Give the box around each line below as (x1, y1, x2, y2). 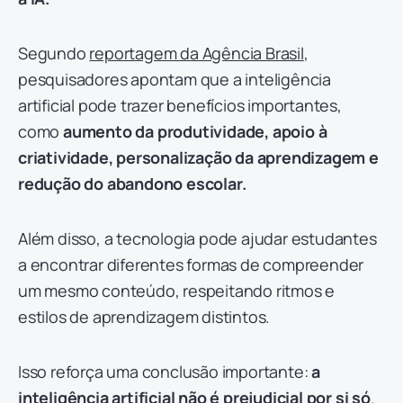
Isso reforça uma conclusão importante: (18, 360, 309, 382)
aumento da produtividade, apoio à (63, 120, 327, 142)
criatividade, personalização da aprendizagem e (18, 146, 379, 168)
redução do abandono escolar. (18, 172, 246, 194)
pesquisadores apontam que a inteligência (18, 67, 331, 90)
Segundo (18, 41, 90, 64)
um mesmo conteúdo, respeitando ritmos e (18, 279, 336, 301)
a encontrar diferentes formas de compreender (18, 253, 364, 275)
